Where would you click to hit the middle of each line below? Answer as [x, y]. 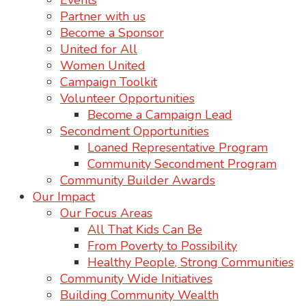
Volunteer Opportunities [127, 98]
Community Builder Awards [138, 180]
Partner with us [103, 16]
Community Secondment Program [182, 164]
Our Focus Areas [106, 213]
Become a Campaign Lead [160, 115]
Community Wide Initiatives [136, 279]
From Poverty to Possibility [162, 246]
